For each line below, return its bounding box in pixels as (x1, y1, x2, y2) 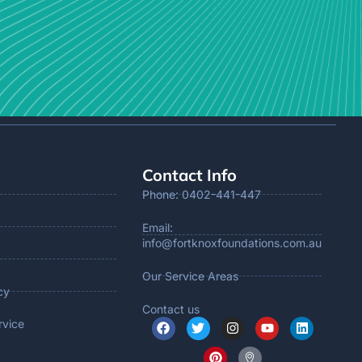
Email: (142, 220, 173, 234)
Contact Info (142, 164, 237, 185)
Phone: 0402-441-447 (142, 187, 261, 201)
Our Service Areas (142, 268, 238, 283)
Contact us (142, 301, 200, 316)
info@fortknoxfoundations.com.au (142, 235, 322, 250)
